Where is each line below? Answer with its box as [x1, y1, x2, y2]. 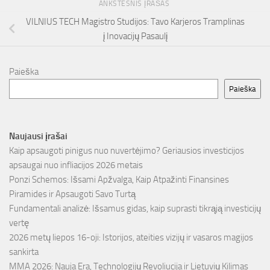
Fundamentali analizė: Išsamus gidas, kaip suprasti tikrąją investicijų [9, 203, 261, 215]
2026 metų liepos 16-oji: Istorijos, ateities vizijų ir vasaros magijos [9, 232, 253, 243]
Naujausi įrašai [9, 131, 67, 142]
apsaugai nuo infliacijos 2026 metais [9, 160, 143, 171]
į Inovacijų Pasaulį [102, 30, 168, 42]
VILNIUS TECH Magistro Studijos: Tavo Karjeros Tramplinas [25, 16, 245, 27]
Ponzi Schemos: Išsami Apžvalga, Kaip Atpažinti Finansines [9, 174, 229, 186]
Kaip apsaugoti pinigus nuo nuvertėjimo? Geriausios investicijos [9, 145, 244, 157]
